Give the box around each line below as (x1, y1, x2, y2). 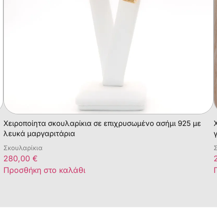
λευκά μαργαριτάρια (3, 128, 76, 138)
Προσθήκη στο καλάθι (3, 165, 86, 175)
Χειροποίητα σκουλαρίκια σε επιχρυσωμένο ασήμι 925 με (3, 118, 201, 128)
